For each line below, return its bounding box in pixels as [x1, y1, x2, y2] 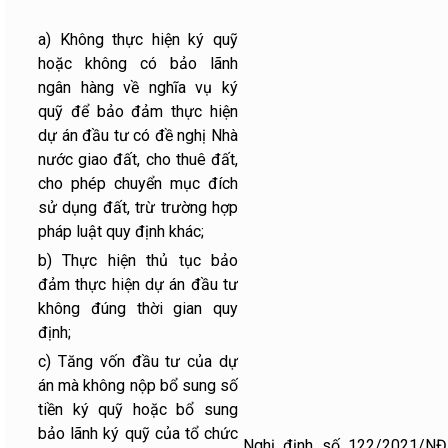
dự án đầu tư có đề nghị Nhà [38, 126, 238, 145]
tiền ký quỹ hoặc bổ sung [38, 400, 238, 419]
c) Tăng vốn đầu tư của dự [38, 352, 238, 371]
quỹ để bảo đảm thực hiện [38, 102, 238, 121]
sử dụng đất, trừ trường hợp [38, 198, 238, 217]
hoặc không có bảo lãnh [38, 54, 238, 73]
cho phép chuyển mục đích [38, 174, 238, 193]
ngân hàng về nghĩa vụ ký [38, 78, 238, 97]
